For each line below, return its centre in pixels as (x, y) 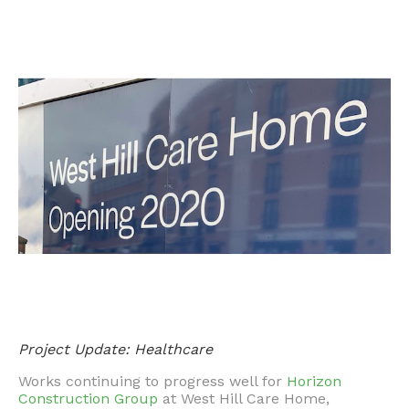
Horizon (314, 381)
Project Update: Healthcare (115, 349)
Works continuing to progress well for (152, 381)
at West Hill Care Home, (244, 399)
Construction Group (88, 399)
